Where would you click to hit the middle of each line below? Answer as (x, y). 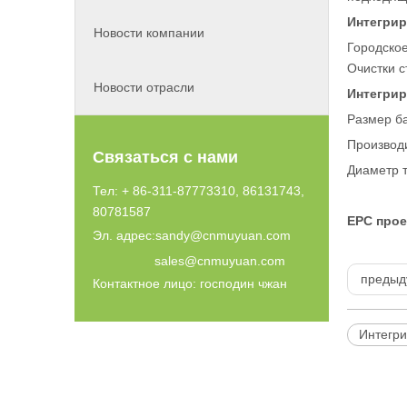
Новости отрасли (144, 87)
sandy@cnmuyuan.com (223, 235)
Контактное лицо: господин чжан (190, 283)
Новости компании (149, 32)
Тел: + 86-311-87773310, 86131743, (199, 190)
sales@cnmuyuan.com (220, 260)
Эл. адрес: (124, 235)
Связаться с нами (165, 157)
